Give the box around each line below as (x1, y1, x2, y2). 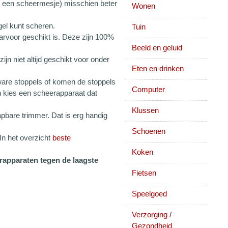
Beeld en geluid (132, 43, 182, 52)
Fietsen (132, 168, 156, 177)
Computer (132, 85, 165, 94)
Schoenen (132, 127, 165, 135)
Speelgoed (132, 189, 167, 198)
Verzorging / (132, 210, 172, 219)
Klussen (132, 106, 159, 115)
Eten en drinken (132, 64, 184, 73)
